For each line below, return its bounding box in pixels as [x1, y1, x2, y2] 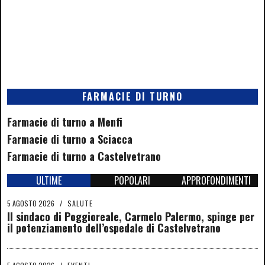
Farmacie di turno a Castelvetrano [7, 148, 161, 164]
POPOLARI [114, 173, 151, 188]
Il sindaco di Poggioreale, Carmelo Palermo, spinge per [7, 208, 254, 224]
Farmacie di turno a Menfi [7, 114, 122, 130]
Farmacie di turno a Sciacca [7, 131, 132, 147]
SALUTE [67, 198, 93, 208]
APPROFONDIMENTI [181, 173, 251, 188]
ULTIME [36, 173, 62, 188]
